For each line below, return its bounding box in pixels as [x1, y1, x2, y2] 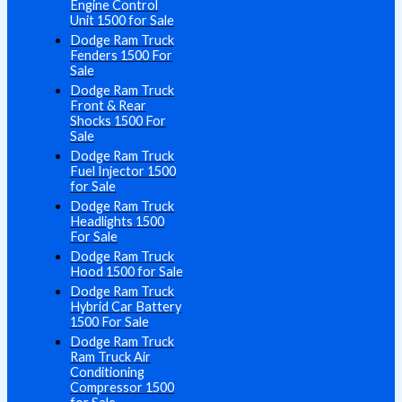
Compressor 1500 [70, 379, 174, 395]
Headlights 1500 [70, 213, 164, 229]
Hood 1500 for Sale [70, 263, 183, 279]
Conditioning [70, 363, 144, 380]
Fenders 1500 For [70, 47, 172, 63]
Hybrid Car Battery [70, 298, 181, 314]
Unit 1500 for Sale [70, 12, 174, 28]
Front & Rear [70, 97, 146, 113]
